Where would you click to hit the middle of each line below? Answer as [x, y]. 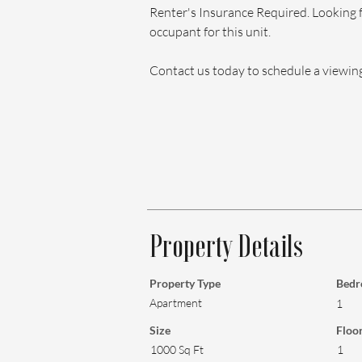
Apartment [176, 303]
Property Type [185, 283]
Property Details [226, 246]
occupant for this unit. [210, 32]
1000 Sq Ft [177, 349]
